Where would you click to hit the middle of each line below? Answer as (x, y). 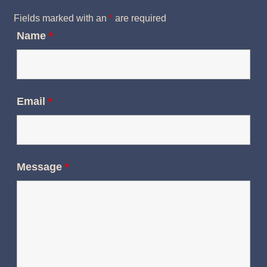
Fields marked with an (61, 18)
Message (41, 167)
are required (139, 18)
